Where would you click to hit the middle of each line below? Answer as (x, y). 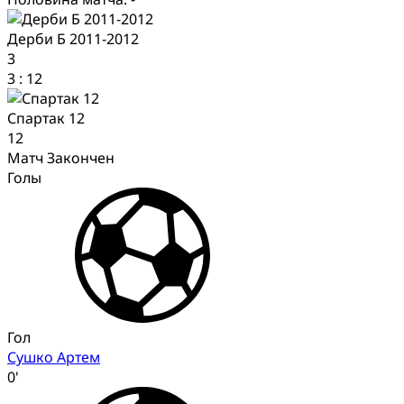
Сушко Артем (54, 357)
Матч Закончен (61, 157)
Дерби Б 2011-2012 (73, 38)
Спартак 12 (46, 118)
